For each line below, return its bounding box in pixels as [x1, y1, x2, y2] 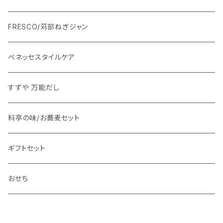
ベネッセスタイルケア [8, 53, 75, 61]
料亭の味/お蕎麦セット [8, 113, 80, 122]
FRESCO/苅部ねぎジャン [8, 22, 89, 31]
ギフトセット [8, 144, 46, 152]
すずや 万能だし [8, 83, 60, 92]
